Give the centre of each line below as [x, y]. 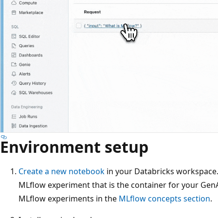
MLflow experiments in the [69, 198]
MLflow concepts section [164, 198]
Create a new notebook [62, 171]
